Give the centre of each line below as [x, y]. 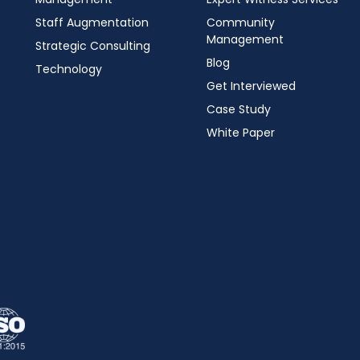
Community [240, 22]
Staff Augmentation [92, 22]
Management [245, 39]
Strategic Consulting [93, 46]
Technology [69, 69]
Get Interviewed [251, 86]
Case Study [238, 109]
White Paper [240, 133]
